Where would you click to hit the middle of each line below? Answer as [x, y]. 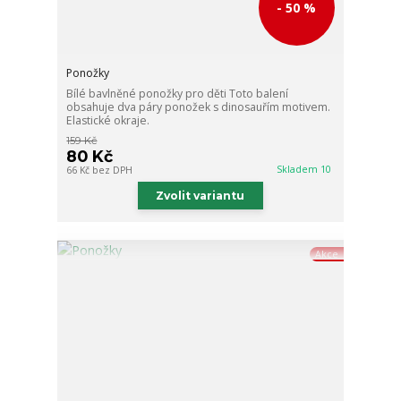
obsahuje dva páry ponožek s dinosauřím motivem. [199, 107]
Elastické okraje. [108, 121]
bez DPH [113, 171]
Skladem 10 [306, 170]
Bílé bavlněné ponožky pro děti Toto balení [178, 94]
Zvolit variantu [200, 196]
